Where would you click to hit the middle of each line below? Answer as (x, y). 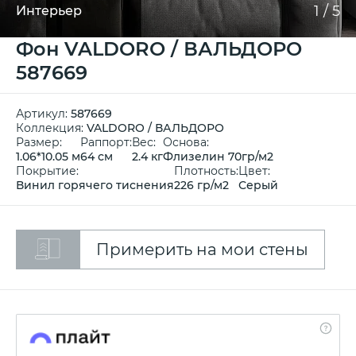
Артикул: (43, 114)
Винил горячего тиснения (95, 185)
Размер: (39, 142)
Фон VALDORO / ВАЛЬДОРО (159, 49)
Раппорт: (106, 142)
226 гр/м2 (201, 185)
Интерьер (49, 11)
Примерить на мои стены (202, 250)
